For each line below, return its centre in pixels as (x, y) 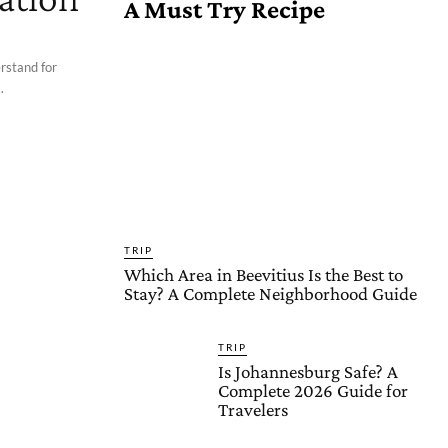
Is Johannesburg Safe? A (308, 371)
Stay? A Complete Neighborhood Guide (270, 293)
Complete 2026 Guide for (313, 390)
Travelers (253, 409)
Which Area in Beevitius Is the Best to (263, 274)
